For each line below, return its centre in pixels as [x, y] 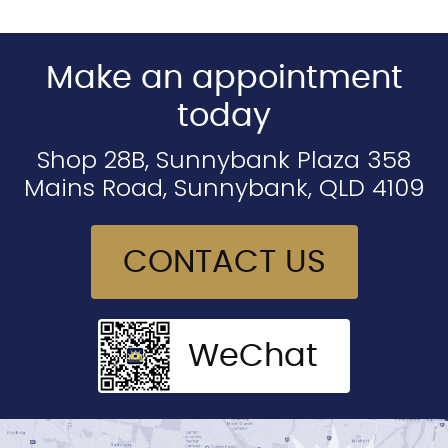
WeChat [253, 355]
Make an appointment [224, 77]
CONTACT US [224, 261]
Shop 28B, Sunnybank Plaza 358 [224, 159]
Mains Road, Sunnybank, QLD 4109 [224, 187]
